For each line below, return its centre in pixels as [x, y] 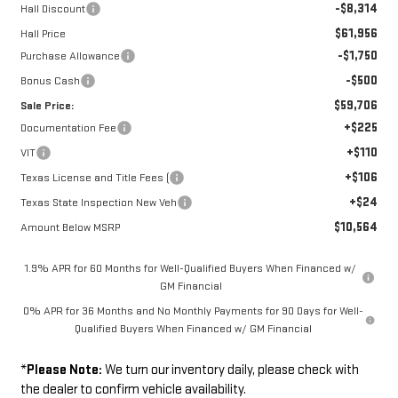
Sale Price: [47, 105]
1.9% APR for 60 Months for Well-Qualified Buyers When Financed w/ [191, 268]
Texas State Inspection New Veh [98, 202]
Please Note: [64, 370]
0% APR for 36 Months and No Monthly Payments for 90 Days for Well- [193, 310]
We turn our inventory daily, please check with [230, 370]
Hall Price [43, 33]
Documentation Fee [68, 127]
